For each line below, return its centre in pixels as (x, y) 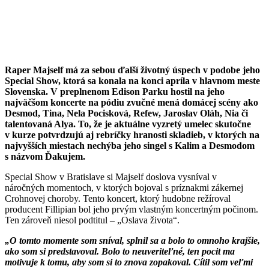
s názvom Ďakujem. (47, 156)
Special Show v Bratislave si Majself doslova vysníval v (111, 177)
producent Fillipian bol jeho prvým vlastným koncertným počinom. (131, 209)
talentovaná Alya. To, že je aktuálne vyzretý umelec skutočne (128, 124)
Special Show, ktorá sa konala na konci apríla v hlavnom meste (132, 80)
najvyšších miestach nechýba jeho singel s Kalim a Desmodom (130, 145)
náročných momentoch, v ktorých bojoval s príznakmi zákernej (124, 187)
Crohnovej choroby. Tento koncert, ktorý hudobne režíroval (118, 198)
